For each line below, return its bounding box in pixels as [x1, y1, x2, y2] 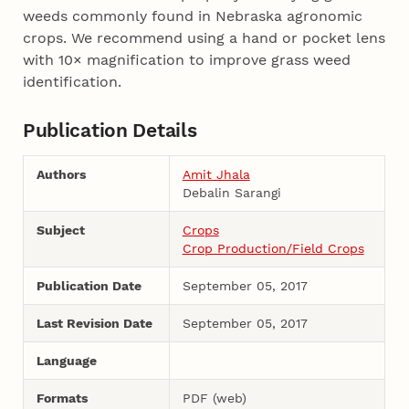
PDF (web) [182, 390, 246, 405]
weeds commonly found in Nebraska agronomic [23, 7, 363, 26]
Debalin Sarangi [182, 184, 281, 200]
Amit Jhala [182, 166, 250, 182]
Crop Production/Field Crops [182, 240, 364, 256]
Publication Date [36, 278, 142, 293]
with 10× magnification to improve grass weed [23, 51, 351, 69]
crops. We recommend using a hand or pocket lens [23, 29, 386, 47]
